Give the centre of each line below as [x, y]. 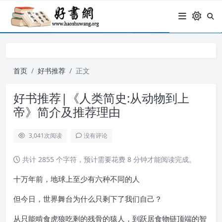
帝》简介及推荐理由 [67, 111]
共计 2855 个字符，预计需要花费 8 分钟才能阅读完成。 [108, 159]
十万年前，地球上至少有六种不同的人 [77, 179]
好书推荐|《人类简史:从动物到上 [101, 98]
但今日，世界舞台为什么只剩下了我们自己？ [88, 198]
